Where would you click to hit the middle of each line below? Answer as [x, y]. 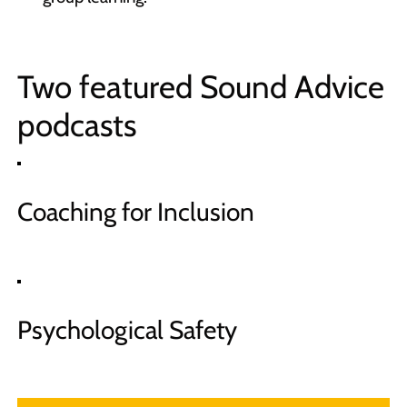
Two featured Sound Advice [200, 87]
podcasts [76, 125]
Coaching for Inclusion [135, 212]
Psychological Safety [127, 330]
